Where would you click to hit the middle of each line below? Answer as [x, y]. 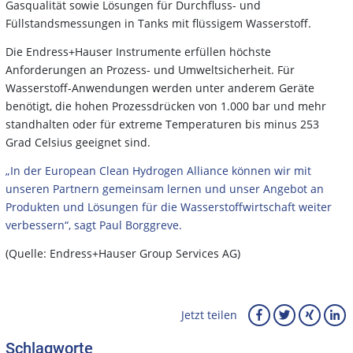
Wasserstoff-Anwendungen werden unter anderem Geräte [160, 87]
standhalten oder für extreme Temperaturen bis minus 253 [162, 124]
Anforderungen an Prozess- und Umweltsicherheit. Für [150, 69]
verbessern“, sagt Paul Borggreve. [94, 225]
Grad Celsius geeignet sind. [78, 142]
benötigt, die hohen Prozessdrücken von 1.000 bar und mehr [166, 106]
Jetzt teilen [209, 315]
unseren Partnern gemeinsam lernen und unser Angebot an [165, 188]
